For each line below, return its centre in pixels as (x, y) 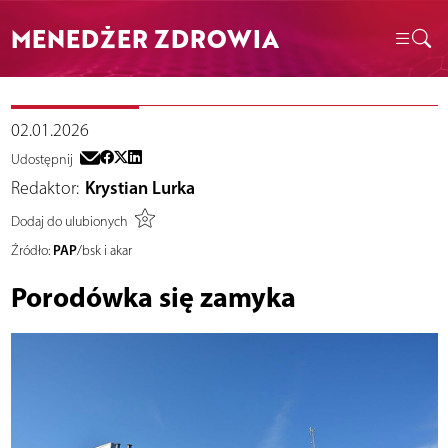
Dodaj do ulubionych (69, 221)
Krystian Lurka (140, 188)
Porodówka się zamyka (153, 297)
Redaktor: (44, 188)
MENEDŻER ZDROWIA (144, 38)
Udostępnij (41, 160)
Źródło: (30, 251)
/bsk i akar (104, 251)
